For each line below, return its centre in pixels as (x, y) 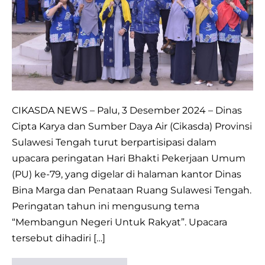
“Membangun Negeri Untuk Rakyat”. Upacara (119, 222)
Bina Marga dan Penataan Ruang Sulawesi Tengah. (132, 190)
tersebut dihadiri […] (59, 238)
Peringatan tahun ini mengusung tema (106, 206)
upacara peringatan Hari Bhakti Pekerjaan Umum (129, 158)
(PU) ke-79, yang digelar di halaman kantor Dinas (127, 174)
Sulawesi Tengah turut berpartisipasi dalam (114, 142)
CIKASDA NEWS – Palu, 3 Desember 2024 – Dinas (127, 110)
